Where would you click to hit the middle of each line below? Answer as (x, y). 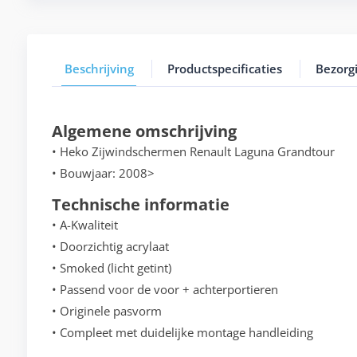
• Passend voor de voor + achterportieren (165, 290)
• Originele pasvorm (106, 311)
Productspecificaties (224, 69)
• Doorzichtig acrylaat (110, 247)
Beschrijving (99, 69)
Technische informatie (140, 205)
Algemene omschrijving (144, 131)
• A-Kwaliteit (84, 225)
